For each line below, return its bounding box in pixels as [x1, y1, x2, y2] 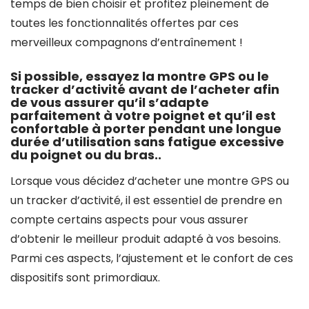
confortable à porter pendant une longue [10, 120, 281, 137]
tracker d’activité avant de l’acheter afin [10, 81, 279, 98]
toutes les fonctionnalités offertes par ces [10, 15, 239, 31]
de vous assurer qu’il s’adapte [10, 94, 209, 111]
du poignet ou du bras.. [10, 146, 161, 163]
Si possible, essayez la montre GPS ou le [10, 68, 269, 85]
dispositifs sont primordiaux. [10, 270, 160, 286]
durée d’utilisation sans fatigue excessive [10, 133, 284, 150]
